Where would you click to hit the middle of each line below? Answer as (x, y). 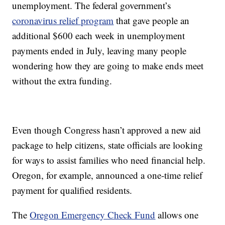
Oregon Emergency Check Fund (93, 215)
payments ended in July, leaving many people (99, 51)
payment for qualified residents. (72, 190)
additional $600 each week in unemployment (99, 36)
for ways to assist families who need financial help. (109, 160)
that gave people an (152, 21)
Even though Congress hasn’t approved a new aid (107, 130)
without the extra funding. (62, 81)
